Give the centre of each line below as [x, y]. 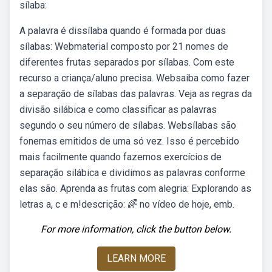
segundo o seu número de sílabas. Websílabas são [128, 125]
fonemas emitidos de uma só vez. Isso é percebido [129, 141]
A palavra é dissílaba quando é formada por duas [123, 31]
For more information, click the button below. [136, 229]
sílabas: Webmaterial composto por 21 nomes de [124, 46]
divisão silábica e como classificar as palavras [118, 110]
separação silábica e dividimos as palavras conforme [132, 173]
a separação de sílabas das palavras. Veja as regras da [136, 94]
